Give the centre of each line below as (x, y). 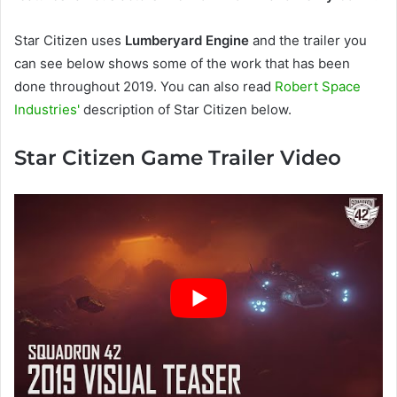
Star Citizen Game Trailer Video (178, 158)
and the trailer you (308, 41)
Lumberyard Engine (187, 41)
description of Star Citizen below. (186, 110)
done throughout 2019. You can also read (144, 87)
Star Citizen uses (70, 41)
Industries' (47, 110)
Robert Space (318, 87)
